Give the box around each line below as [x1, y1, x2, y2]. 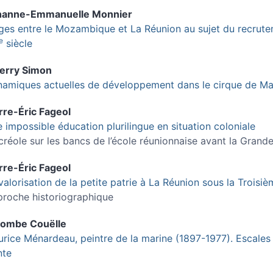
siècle [3, 37, 32, 49]
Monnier [92, 7, 132, 20]
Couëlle [30, 217, 66, 230]
